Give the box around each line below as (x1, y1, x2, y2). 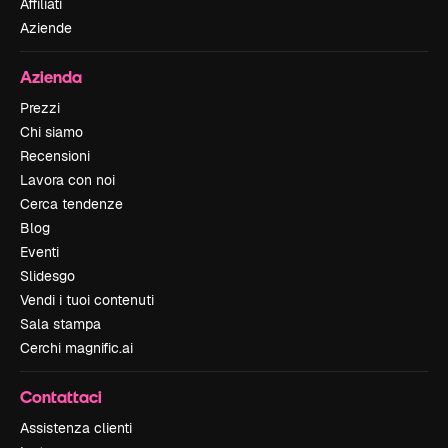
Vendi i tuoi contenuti (20, 291, 154, 310)
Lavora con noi (20, 171, 115, 190)
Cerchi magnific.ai (20, 339, 133, 358)
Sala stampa (20, 315, 101, 334)
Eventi (20, 243, 59, 262)
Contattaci (20, 386, 102, 408)
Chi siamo (20, 123, 83, 142)
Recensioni (20, 147, 90, 166)
